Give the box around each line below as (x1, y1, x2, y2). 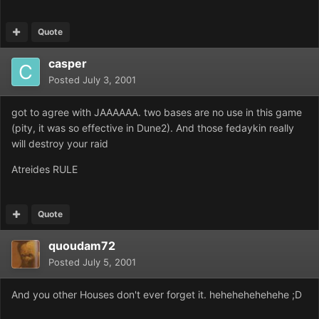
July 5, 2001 (83, 256, 136, 268)
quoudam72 (48, 239, 115, 253)
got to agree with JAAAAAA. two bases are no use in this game (11, 106, 302, 119)
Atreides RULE (11, 163, 78, 176)
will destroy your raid (11, 137, 108, 150)
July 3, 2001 (83, 74, 136, 86)
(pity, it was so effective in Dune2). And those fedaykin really (11, 122, 294, 135)
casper (48, 56, 87, 71)
